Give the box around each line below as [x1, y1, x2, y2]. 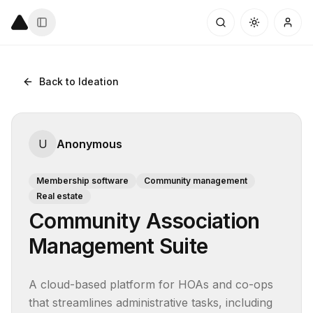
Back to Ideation [39, 75, 119, 87]
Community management [144, 175, 247, 186]
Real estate [36, 191, 83, 201]
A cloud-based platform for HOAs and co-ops [29, 277, 273, 291]
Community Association [29, 208, 260, 233]
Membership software [36, 175, 129, 186]
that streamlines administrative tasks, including [29, 296, 272, 310]
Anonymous [57, 137, 122, 151]
